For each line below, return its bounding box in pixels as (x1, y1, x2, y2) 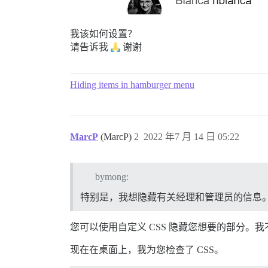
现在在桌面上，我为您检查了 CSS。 (70, 244, 224, 255)
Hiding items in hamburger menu (70, 80, 194, 90)
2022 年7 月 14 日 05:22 (144, 132, 239, 142)
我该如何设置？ (70, 29, 137, 39)
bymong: (95, 171, 129, 182)
